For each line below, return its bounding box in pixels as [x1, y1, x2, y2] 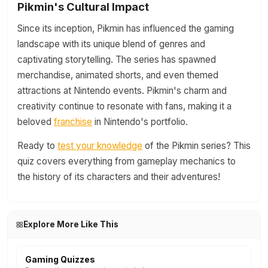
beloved [17, 116, 54, 127]
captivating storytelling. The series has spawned [17, 54, 216, 65]
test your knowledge [57, 140, 142, 151]
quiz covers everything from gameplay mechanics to [17, 156, 236, 167]
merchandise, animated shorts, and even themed [17, 69, 218, 81]
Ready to [17, 140, 57, 151]
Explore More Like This [23, 220, 118, 229]
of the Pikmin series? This [142, 140, 251, 151]
